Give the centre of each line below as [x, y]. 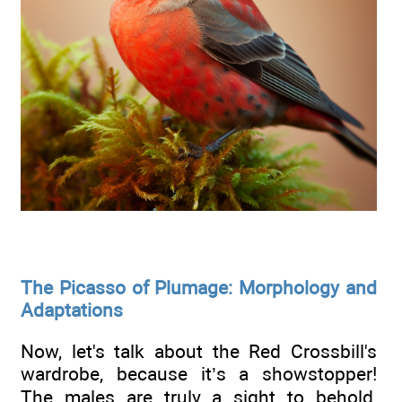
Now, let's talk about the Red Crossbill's [199, 351]
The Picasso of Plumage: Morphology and [199, 287]
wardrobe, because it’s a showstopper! [199, 373]
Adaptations [72, 310]
